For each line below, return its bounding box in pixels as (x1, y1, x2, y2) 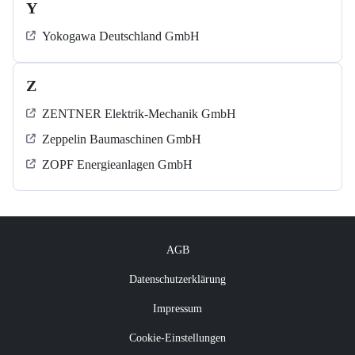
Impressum (153, 303, 202, 315)
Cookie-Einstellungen (129, 332, 226, 345)
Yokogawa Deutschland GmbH (42, 29, 200, 44)
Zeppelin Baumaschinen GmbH (42, 132, 201, 147)
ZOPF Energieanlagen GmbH (42, 158, 193, 172)
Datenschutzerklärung (129, 273, 226, 286)
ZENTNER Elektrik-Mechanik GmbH (42, 107, 236, 121)
